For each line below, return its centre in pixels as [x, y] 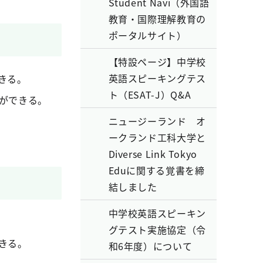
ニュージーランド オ [157, 121]
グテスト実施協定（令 [157, 230]
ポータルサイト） [147, 35]
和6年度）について [150, 246]
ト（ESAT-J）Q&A [150, 95]
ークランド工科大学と [157, 137]
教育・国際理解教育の [157, 19]
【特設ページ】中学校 [157, 62]
